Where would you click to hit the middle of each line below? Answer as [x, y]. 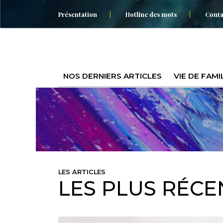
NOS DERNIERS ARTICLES [112, 76]
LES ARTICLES [82, 172]
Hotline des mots [151, 14]
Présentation [78, 14]
